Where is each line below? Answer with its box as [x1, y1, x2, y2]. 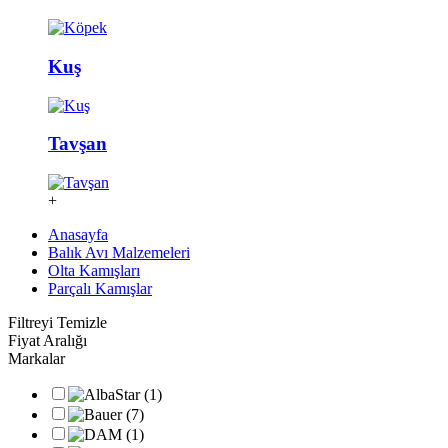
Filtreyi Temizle [8, 314, 107, 332]
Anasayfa [48, 226, 108, 244]
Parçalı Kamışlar [48, 280, 152, 298]
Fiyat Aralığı [8, 332, 87, 350]
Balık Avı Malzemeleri [48, 244, 190, 262]
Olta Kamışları [48, 262, 140, 280]
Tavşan [48, 133, 107, 155]
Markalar [8, 350, 65, 368]
